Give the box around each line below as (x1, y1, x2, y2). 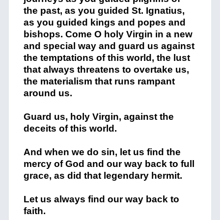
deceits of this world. (23, 123, 117, 134)
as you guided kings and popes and (23, 17, 186, 28)
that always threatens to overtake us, (23, 64, 189, 75)
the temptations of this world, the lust (23, 53, 190, 63)
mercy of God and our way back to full (23, 159, 194, 169)
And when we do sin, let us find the (23, 147, 181, 158)
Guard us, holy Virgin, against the (23, 111, 174, 122)
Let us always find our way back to (23, 194, 179, 205)
